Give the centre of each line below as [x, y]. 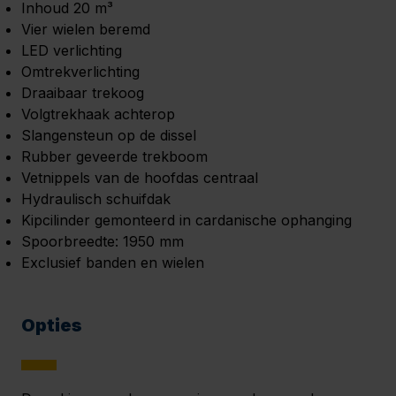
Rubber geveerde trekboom [114, 157]
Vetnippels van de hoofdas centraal [140, 178]
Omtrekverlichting [80, 72]
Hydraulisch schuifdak [96, 199]
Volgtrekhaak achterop [98, 114]
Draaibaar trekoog [83, 93]
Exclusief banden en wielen [113, 263]
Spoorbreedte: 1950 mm [103, 242]
